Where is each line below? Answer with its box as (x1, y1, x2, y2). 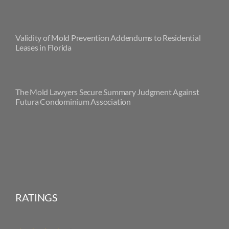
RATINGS (15, 191, 58, 204)
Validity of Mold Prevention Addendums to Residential (15, 32, 201, 42)
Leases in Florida (15, 42, 72, 52)
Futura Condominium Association (15, 96, 131, 106)
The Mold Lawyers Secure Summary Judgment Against (15, 86, 199, 97)
